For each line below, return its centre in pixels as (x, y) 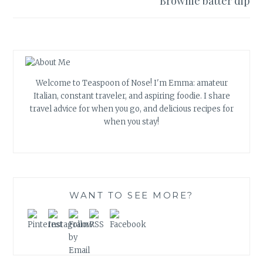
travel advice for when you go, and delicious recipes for (131, 109)
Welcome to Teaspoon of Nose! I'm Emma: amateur (131, 83)
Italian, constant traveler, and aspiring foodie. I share (131, 96)
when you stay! (131, 122)
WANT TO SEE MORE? (131, 195)
